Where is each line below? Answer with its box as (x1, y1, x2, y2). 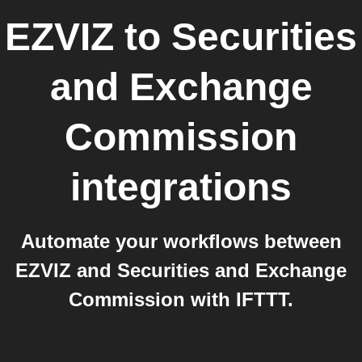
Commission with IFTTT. (69, 288, 293, 310)
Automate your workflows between (20, 230, 342, 252)
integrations (70, 166, 292, 208)
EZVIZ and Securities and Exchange (15, 259, 347, 281)
